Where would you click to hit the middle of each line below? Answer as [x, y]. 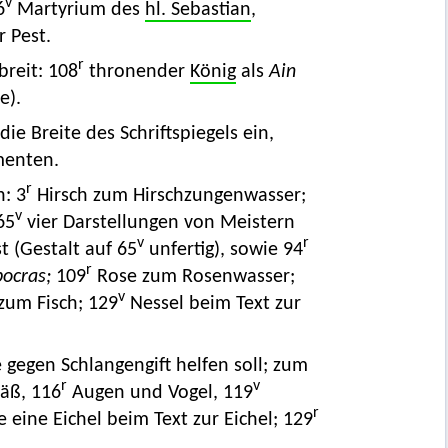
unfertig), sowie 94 [223, 250]
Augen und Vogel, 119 [159, 393]
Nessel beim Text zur [212, 304]
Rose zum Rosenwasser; [193, 277]
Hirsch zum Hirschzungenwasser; [168, 196]
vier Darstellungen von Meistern [158, 223]
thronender [136, 72]
